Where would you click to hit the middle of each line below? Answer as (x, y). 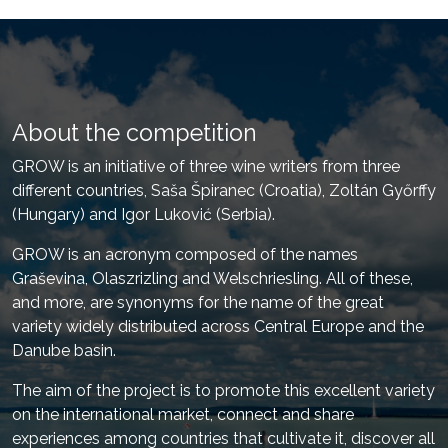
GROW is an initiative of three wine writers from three (206, 166)
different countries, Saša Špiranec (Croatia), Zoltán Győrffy (224, 190)
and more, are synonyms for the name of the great (198, 302)
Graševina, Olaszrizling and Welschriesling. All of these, (212, 278)
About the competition (134, 132)
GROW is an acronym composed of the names (185, 254)
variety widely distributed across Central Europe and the (218, 326)
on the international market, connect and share (183, 414)
